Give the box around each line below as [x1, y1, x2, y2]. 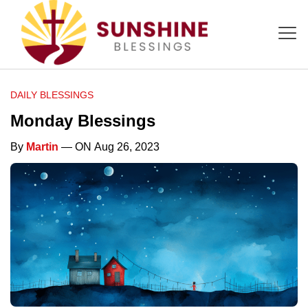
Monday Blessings [10, 111, 155, 130]
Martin [26, 140, 58, 153]
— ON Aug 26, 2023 [58, 140, 159, 153]
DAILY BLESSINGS [10, 89, 93, 100]
